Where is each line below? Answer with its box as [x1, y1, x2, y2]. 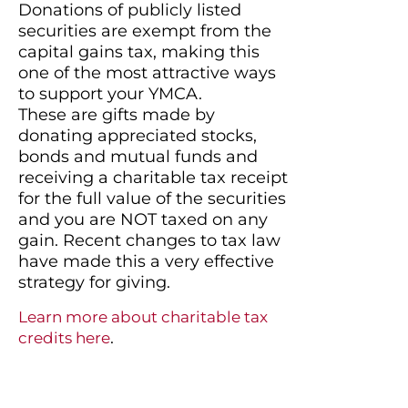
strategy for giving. [18, 272, 170, 293]
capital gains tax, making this [18, 42, 260, 63]
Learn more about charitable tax [18, 307, 268, 326]
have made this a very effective [18, 251, 274, 272]
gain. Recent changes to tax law [18, 230, 280, 251]
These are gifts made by [18, 105, 215, 126]
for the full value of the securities [18, 189, 286, 209]
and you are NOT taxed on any [18, 209, 268, 230]
